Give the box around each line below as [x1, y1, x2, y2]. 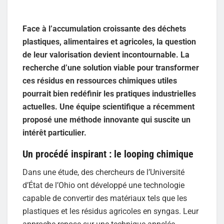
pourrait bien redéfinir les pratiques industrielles [22, 88, 196, 98]
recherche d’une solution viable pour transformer [22, 62, 199, 72]
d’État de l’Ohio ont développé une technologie [22, 180, 184, 190]
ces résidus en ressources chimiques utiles [22, 75, 177, 85]
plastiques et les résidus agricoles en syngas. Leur [22, 206, 198, 216]
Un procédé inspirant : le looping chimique [22, 148, 193, 160]
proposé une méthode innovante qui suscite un [22, 114, 190, 124]
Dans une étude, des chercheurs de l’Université [22, 167, 184, 177]
